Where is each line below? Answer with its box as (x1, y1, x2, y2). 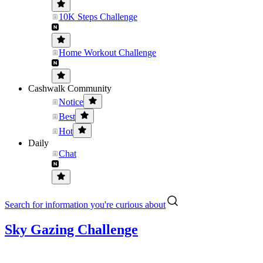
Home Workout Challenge (59, 48, 156, 58)
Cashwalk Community (28, 83, 112, 93)
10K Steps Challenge (59, 12, 137, 22)
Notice (59, 97, 83, 107)
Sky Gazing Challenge (5, 221, 138, 237)
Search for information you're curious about (5, 200, 166, 210)
